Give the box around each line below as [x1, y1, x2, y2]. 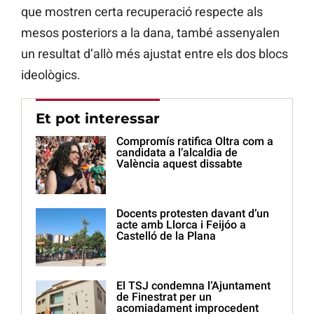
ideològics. [21, 67, 81, 83]
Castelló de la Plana [116, 229, 216, 243]
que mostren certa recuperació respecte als [21, 4, 263, 20]
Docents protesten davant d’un [116, 207, 269, 221]
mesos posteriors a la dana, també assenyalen [21, 25, 280, 41]
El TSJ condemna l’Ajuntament [116, 279, 271, 293]
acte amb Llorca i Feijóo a [116, 218, 246, 232]
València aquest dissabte [116, 157, 243, 171]
